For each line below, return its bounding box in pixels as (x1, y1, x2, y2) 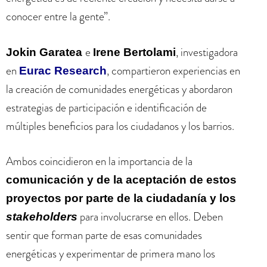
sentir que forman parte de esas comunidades (6, 227, 202, 243)
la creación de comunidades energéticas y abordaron (6, 80, 232, 97)
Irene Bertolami (93, 45, 176, 58)
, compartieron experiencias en (107, 62, 240, 79)
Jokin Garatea (6, 45, 85, 58)
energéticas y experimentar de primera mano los (6, 246, 215, 262)
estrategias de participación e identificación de (6, 99, 207, 116)
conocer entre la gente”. (6, 8, 110, 24)
